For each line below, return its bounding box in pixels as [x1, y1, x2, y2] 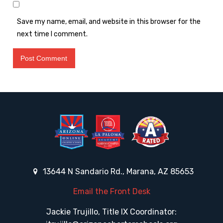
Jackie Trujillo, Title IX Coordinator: [46, 207, 177, 217]
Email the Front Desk [73, 187, 150, 197]
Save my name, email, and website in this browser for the [17, 17, 201, 26]
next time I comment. [17, 30, 88, 38]
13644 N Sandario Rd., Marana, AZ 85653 [40, 167, 194, 177]
